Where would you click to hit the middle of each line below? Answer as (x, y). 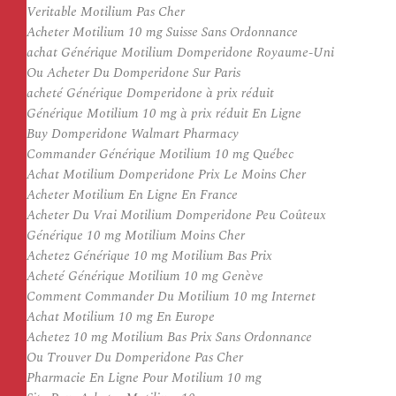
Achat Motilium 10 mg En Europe (121, 317)
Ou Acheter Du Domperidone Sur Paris (133, 73)
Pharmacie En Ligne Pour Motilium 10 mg (144, 378)
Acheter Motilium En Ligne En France (132, 195)
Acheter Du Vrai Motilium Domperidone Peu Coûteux (176, 215)
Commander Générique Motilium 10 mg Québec (160, 154)
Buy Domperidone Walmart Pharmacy (133, 134)
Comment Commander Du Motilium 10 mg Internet (171, 297)
